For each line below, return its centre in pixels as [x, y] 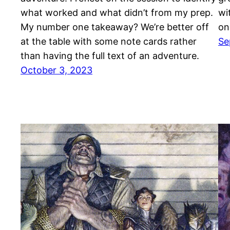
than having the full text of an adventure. [110, 56]
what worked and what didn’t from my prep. [117, 13]
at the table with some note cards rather [109, 42]
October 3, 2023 [56, 70]
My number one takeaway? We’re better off [115, 27]
